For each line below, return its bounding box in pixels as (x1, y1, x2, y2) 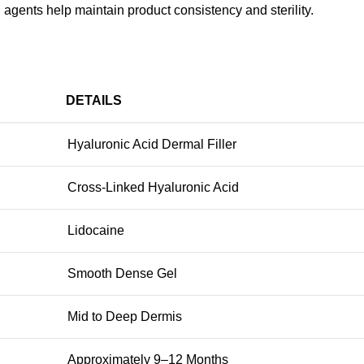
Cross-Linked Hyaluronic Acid (67, 180, 239, 194)
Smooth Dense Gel (67, 266, 177, 280)
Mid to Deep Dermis (67, 309, 182, 323)
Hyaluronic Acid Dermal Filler (67, 136, 236, 151)
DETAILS (66, 93, 122, 107)
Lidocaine (67, 223, 124, 237)
